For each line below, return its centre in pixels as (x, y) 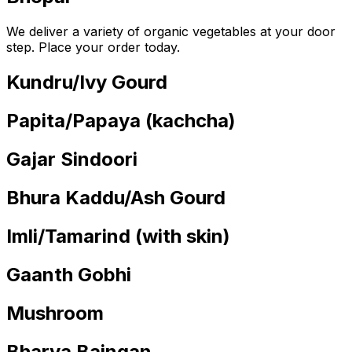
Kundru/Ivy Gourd (87, 82)
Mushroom (55, 313)
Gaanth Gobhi (69, 274)
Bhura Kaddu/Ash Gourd (116, 197)
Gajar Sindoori (72, 159)
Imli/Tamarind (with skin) (118, 236)
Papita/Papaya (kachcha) (121, 121)
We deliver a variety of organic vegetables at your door (171, 32)
